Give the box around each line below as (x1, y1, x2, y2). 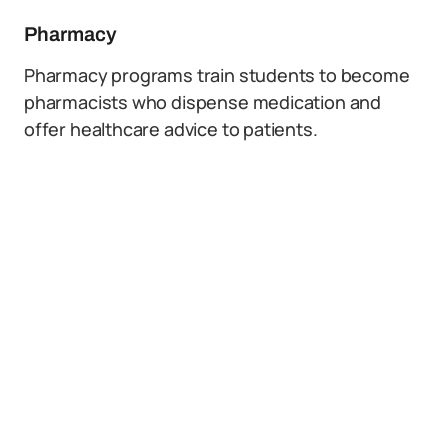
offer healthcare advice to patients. (24, 117, 318, 141)
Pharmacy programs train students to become (24, 63, 410, 87)
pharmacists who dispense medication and (24, 90, 381, 114)
